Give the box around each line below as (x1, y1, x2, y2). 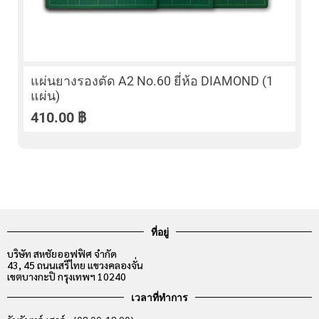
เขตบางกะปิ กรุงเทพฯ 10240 (7, 269, 126, 283)
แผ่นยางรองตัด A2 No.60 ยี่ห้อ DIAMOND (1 (31, 73, 273, 88)
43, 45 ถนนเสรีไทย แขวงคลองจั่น (7, 258, 143, 271)
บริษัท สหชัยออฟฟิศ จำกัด (7, 246, 117, 260)
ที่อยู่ (150, 226, 169, 238)
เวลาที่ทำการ (131, 291, 188, 303)
